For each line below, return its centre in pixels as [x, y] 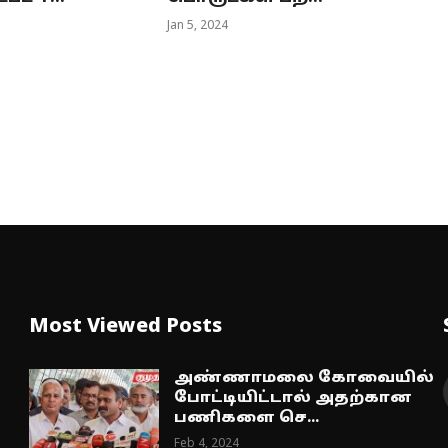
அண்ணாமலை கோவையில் [304, 379]
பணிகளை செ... [247, 419]
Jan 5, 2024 [198, 26]
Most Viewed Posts [126, 327]
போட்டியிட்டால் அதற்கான [293, 399]
